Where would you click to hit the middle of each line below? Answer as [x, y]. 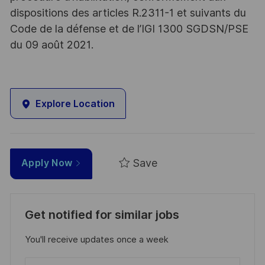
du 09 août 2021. [51, 45]
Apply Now [48, 163]
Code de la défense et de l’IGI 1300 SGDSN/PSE [129, 29]
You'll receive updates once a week [96, 240]
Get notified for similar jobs [102, 215]
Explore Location [75, 104]
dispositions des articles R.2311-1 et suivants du [128, 13]
